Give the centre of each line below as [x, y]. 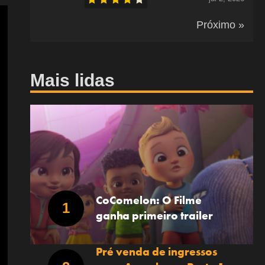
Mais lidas [72, 80]
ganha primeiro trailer [154, 216]
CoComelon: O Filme [148, 201]
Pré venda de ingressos [156, 251]
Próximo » [220, 25]
